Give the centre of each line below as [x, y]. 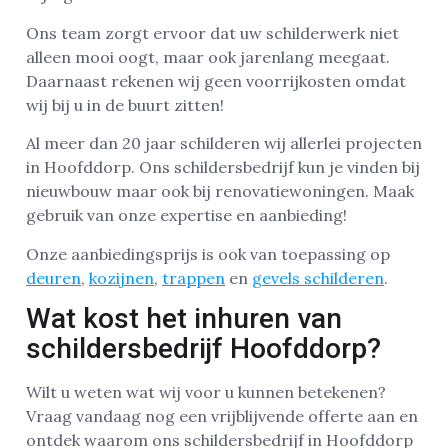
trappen [193, 277]
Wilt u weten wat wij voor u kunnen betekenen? [206, 391]
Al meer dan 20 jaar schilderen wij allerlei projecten [224, 143]
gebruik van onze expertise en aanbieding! [186, 215]
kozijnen [121, 277]
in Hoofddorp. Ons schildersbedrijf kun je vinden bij [223, 167]
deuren [53, 277]
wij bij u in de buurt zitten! [125, 104]
